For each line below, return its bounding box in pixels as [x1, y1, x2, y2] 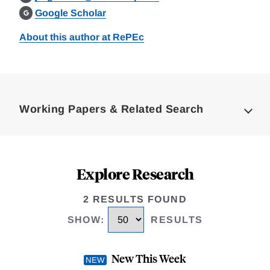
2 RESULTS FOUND [83, 194, 187, 204]
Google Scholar [35, 8, 107, 18]
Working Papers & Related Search [19, 103, 204, 115]
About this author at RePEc [19, 32, 144, 42]
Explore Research [76, 164, 194, 183]
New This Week [111, 251, 186, 266]
